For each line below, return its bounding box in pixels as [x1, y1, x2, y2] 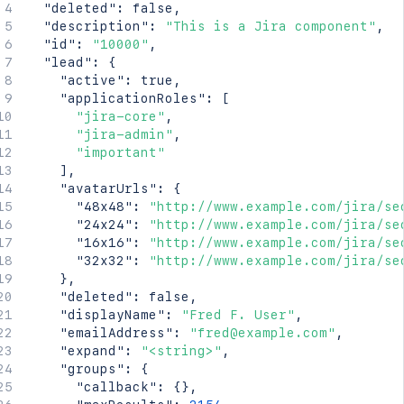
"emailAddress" [59, 326, 173, 340]
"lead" [42, 55, 92, 69]
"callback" [75, 380, 157, 394]
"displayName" [59, 308, 165, 322]
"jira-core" [75, 109, 165, 124]
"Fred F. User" [180, 308, 295, 322]
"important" [75, 145, 165, 160]
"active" [59, 73, 124, 87]
